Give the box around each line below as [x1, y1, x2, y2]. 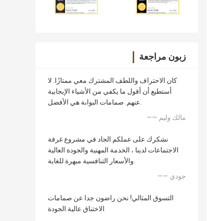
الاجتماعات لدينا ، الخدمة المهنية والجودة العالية [48, 146, 179, 154]
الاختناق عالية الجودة [48, 205, 105, 213]
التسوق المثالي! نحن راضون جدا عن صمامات [48, 194, 174, 202]
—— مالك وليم [159, 113, 186, 122]
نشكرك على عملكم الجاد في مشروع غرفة [48, 135, 168, 144]
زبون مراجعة [139, 51, 186, 62]
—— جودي [170, 172, 186, 181]
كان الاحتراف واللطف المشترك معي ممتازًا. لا [48, 76, 177, 85]
